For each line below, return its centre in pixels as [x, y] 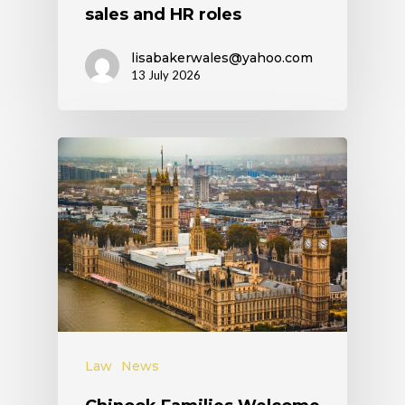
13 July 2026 [166, 75]
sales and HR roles [163, 15]
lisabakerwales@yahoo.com [222, 58]
